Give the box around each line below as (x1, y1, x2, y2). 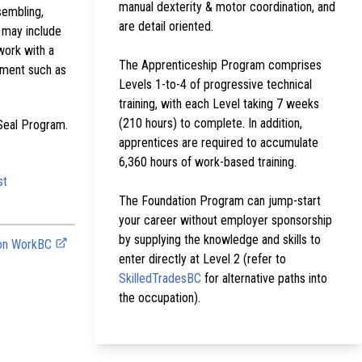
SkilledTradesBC (119, 270, 201, 286)
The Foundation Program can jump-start (119, 192, 321, 208)
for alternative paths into (201, 270, 327, 286)
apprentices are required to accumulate (119, 134, 318, 150)
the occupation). (119, 289, 200, 305)
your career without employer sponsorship (119, 212, 332, 228)
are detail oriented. (119, 18, 213, 34)
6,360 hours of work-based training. (119, 154, 297, 170)
